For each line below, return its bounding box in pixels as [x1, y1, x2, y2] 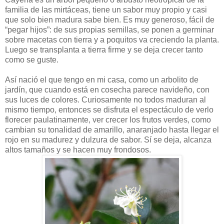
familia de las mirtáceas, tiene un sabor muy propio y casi [5, 5, 207, 14]
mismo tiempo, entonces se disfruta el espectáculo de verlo [5, 105, 213, 114]
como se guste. [5, 55, 58, 64]
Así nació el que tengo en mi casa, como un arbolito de [5, 75, 198, 84]
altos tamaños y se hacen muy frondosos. [5, 145, 153, 154]
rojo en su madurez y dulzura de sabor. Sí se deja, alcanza [5, 135, 211, 144]
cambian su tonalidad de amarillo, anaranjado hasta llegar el [5, 125, 219, 134]
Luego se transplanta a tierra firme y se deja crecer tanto [5, 45, 203, 54]
